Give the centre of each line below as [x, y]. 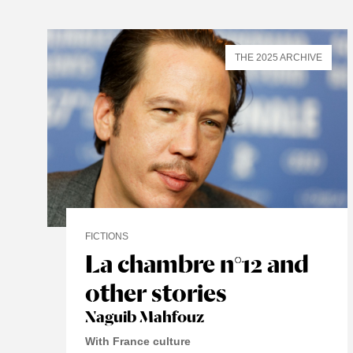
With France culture [138, 342]
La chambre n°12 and [197, 264]
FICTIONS [107, 237]
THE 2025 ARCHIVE [279, 57]
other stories [156, 293]
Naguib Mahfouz [145, 317]
